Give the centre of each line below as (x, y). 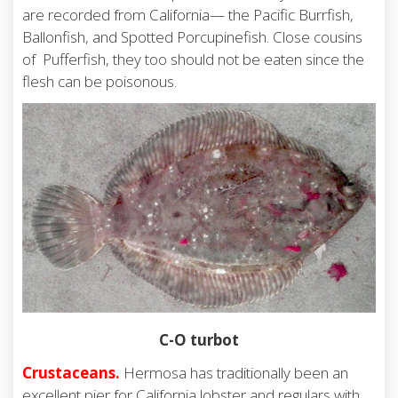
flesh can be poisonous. (99, 82)
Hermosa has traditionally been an (234, 373)
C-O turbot (199, 340)
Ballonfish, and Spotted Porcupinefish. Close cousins (192, 37)
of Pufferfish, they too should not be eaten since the (193, 60)
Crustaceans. (71, 373)
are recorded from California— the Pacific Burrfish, (188, 15)
